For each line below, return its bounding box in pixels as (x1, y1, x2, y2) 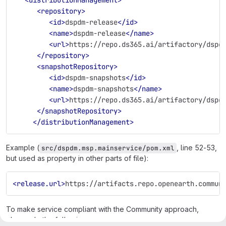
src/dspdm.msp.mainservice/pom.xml (41, 143, 175, 152)
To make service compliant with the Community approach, (6, 204, 199, 213)
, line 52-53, (177, 143, 219, 152)
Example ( (6, 143, 39, 152)
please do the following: (6, 215, 88, 224)
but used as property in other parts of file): (6, 153, 148, 162)
